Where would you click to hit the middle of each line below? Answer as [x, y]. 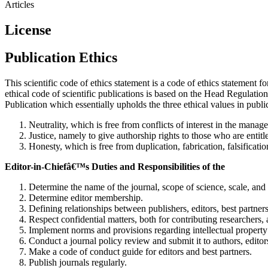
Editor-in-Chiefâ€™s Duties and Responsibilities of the [115, 167]
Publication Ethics [61, 58]
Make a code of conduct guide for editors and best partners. [140, 252]
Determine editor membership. [86, 198]
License [28, 30]
